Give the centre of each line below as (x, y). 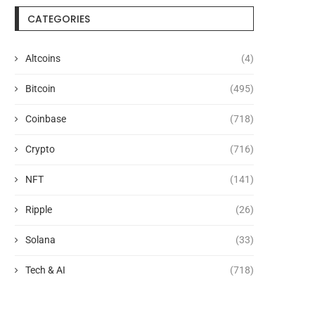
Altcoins (43, 59)
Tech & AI (45, 270)
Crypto (40, 149)
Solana (40, 240)
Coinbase (46, 119)
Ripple (39, 210)
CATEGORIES (59, 19)
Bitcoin (40, 89)
